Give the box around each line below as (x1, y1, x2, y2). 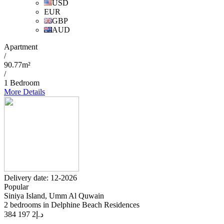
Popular (4, 182, 28, 191)
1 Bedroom (4, 78, 39, 87)
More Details (4, 87, 45, 96)
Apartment (4, 42, 37, 51)
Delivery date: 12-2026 (4, 173, 77, 182)
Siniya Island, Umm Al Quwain (4, 191, 104, 200)
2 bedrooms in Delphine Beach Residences (4, 200, 139, 209)
